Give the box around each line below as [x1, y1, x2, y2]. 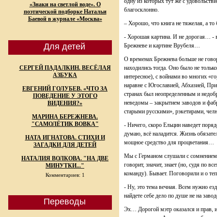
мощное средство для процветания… [124, 139, 214, 146]
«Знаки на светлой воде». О [29, 1, 101, 8]
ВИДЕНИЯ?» [47, 100, 82, 107]
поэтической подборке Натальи [23, 8, 107, 15]
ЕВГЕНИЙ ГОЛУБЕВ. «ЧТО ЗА [22, 85, 108, 92]
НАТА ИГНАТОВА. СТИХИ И [25, 134, 105, 141]
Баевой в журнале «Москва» [28, 15, 102, 22]
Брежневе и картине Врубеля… [124, 42, 200, 49]
